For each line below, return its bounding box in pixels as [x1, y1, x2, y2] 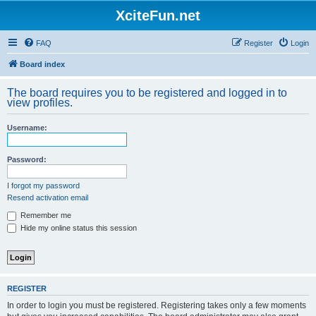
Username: [7, 123, 47, 132]
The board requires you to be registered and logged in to [7, 87, 287, 99]
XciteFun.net [116, 8, 200, 23]
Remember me [18, 211, 71, 219]
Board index [20, 60, 65, 68]
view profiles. [7, 97, 73, 109]
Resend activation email [7, 193, 88, 202]
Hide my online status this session [18, 223, 137, 232]
